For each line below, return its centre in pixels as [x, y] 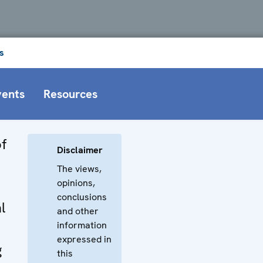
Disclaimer [80, 150]
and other [78, 211]
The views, [79, 168]
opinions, [76, 183]
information [82, 225]
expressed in [84, 239]
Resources [70, 94]
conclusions [82, 197]
